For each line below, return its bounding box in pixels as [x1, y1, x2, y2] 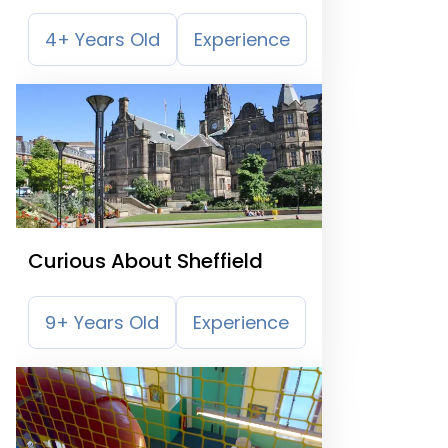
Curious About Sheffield [28, 247, 263, 275]
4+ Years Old [45, 27, 160, 52]
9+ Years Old [45, 310, 159, 335]
